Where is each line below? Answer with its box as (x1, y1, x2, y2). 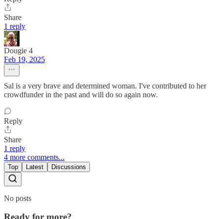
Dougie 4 (4, 46, 33, 55)
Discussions (51, 163, 86, 171)
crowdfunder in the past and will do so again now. (4, 90, 158, 99)
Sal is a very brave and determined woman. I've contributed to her (4, 81, 206, 90)
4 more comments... (4, 153, 65, 161)
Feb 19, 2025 (4, 55, 45, 64)
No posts (4, 194, 31, 202)
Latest (26, 163, 44, 171)
